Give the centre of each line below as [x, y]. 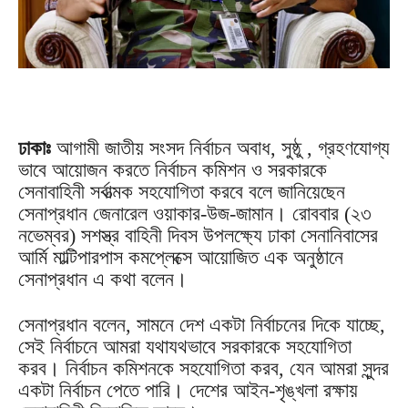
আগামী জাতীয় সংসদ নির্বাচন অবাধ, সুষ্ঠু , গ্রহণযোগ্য [220, 148]
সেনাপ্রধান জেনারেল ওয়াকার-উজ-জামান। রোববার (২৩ [195, 213]
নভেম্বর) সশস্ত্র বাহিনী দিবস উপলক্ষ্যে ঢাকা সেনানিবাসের [198, 235]
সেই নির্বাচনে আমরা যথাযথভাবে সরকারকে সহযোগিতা [185, 346]
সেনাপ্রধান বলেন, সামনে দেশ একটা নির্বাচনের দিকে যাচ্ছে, [202, 324]
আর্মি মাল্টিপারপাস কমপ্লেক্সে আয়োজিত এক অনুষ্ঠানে [181, 257]
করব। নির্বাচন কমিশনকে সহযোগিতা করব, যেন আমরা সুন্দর [204, 368]
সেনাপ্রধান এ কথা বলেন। [103, 279]
